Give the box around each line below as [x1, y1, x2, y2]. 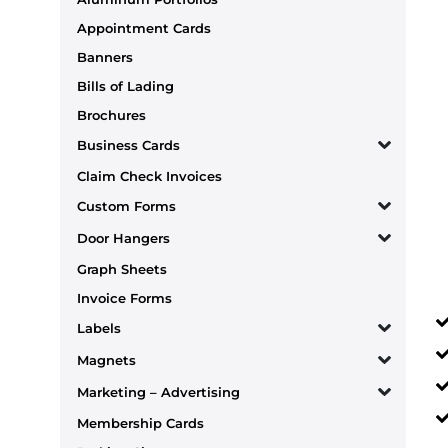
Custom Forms [77, 198, 176, 215]
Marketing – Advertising [77, 384, 240, 401]
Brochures [77, 106, 146, 123]
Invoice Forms [77, 289, 172, 306]
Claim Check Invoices [77, 167, 222, 184]
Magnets [77, 352, 136, 369]
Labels [77, 320, 121, 337]
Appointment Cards [77, 19, 211, 36]
